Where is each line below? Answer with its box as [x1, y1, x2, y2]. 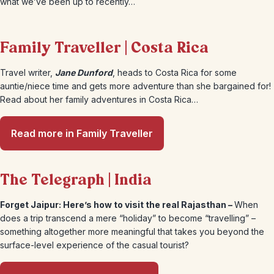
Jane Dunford [55, 67, 113, 78]
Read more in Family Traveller [11, 127, 153, 139]
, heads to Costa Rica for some [113, 67, 237, 78]
